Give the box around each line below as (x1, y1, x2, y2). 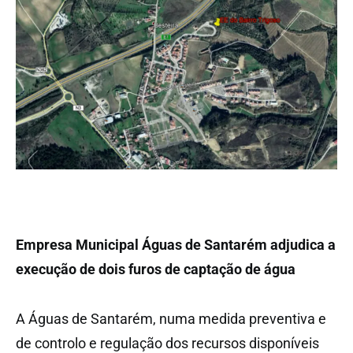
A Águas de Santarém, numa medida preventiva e (16, 310, 326, 328)
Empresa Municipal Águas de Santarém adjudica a (16, 236, 336, 254)
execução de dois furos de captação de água (16, 261, 295, 278)
